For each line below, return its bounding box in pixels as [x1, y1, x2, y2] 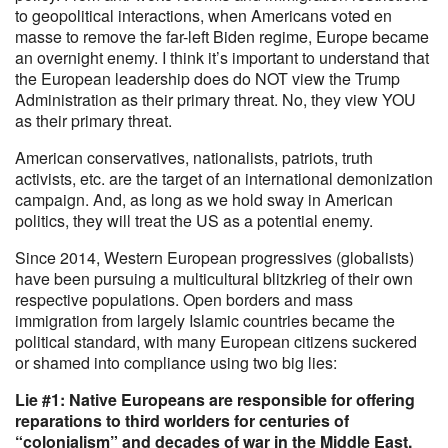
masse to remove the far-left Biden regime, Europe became [15, 25, 429, 48]
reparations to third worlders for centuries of [15, 409, 349, 432]
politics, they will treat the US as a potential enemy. [15, 209, 373, 232]
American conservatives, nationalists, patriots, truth [15, 146, 373, 169]
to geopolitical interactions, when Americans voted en [15, 4, 392, 27]
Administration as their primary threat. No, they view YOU [15, 88, 416, 111]
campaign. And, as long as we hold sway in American [15, 188, 393, 211]
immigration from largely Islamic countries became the [15, 309, 395, 332]
